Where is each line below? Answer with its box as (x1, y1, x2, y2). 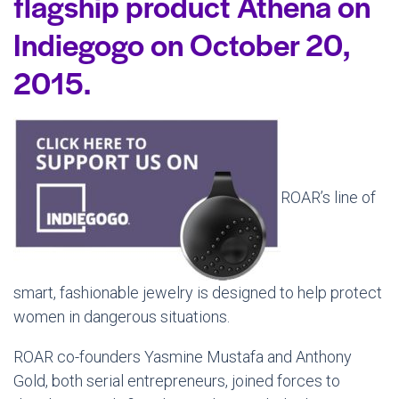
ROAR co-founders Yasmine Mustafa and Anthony (13, 347, 352, 367)
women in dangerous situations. (13, 307, 230, 327)
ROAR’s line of (281, 188, 376, 208)
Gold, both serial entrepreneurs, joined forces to (13, 371, 340, 391)
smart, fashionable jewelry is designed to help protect (13, 283, 382, 303)
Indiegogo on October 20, (13, 22, 349, 66)
